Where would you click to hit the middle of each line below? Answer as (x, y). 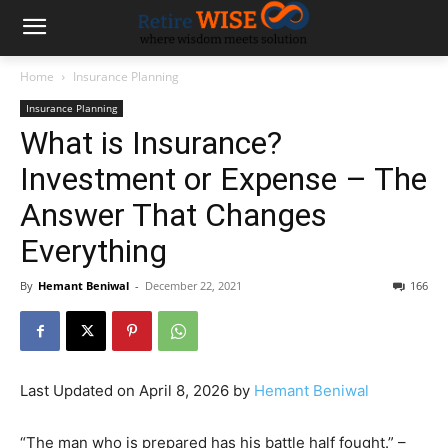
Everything (93, 251)
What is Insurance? (151, 143)
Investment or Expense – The (223, 179)
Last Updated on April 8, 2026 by (137, 390)
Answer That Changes (173, 215)
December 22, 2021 (193, 285)
